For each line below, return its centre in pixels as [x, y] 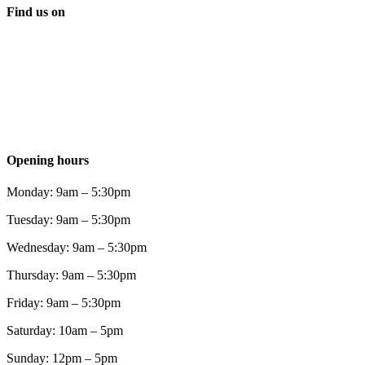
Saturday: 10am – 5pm [65, 330]
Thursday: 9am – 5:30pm [71, 275]
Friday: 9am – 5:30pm [64, 302]
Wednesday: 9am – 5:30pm [77, 247]
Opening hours [48, 160]
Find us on [36, 12]
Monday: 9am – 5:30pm [68, 191]
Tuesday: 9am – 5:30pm [68, 219]
